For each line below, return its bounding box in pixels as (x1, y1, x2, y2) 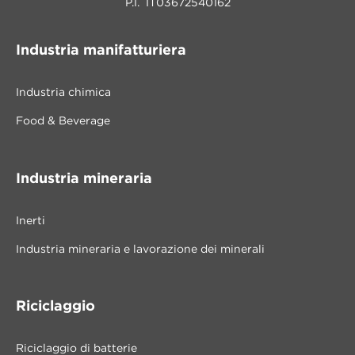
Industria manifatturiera (16, 44, 186, 58)
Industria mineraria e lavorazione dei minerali (16, 244, 265, 254)
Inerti (16, 216, 45, 226)
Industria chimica (16, 88, 111, 98)
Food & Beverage (16, 116, 110, 127)
